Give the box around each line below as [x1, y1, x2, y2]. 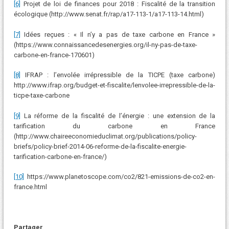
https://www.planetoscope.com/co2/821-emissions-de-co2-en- [24, 173, 216, 181]
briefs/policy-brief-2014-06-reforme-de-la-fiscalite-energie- [13, 142, 187, 150]
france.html [13, 183, 47, 191]
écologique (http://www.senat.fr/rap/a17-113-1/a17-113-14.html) [13, 10, 204, 18]
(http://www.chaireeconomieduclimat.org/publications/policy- [13, 132, 197, 140]
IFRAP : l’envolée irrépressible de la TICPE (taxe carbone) [20, 71, 216, 79]
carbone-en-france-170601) [13, 51, 95, 59]
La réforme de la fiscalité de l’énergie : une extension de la [20, 111, 216, 120]
